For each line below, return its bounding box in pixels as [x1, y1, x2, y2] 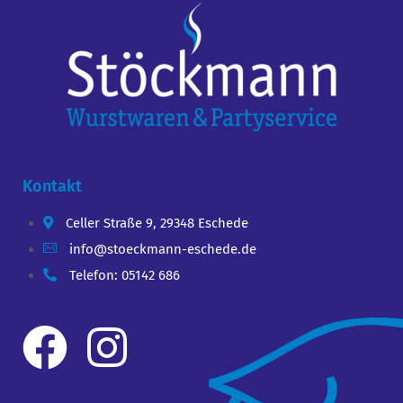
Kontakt [22, 176, 82, 197]
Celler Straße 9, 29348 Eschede [65, 215, 248, 232]
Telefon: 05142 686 [68, 267, 180, 284]
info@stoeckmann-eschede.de [68, 241, 256, 258]
